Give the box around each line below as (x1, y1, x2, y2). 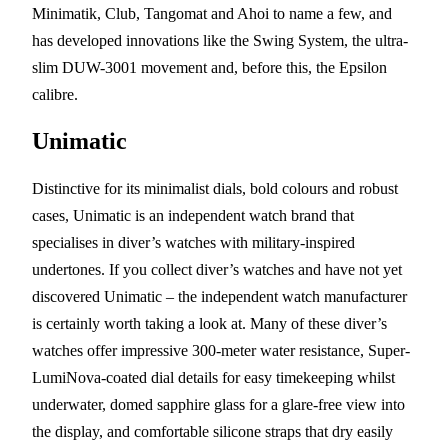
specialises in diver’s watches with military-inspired (32, 233, 355, 251)
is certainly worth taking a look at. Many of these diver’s (32, 314, 387, 332)
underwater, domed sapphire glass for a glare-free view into (32, 395, 405, 413)
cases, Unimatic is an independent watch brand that (32, 206, 354, 224)
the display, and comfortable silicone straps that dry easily (32, 422, 393, 440)
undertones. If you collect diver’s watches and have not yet (32, 260, 402, 278)
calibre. (32, 85, 78, 103)
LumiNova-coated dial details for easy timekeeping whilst (32, 368, 395, 386)
